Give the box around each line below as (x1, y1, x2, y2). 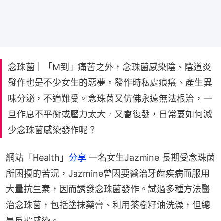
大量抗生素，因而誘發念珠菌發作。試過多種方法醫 (6, 184, 210, 194)
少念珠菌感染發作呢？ (8, 124, 97, 135)
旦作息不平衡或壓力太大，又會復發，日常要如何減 (8, 109, 212, 119)
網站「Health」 (6, 152, 69, 163)
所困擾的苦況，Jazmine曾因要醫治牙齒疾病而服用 (6, 168, 210, 179)
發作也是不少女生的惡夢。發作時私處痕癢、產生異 (8, 77, 212, 88)
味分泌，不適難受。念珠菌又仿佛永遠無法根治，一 (8, 93, 212, 104)
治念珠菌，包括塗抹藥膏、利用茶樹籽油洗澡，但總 (6, 199, 210, 210)
